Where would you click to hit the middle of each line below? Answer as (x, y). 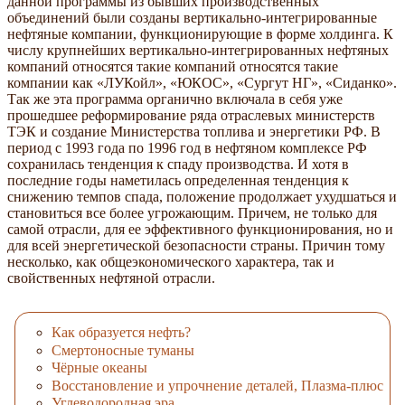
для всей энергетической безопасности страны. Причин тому (196, 245)
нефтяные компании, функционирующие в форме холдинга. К (200, 33)
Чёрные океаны (99, 368)
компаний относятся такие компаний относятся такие (173, 66)
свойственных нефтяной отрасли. (111, 278)
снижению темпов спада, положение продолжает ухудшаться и (202, 196)
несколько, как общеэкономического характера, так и (171, 261)
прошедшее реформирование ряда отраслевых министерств (191, 115)
